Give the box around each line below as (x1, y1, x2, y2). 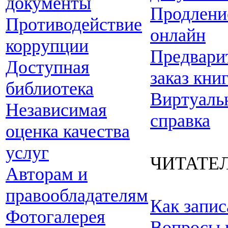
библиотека (6, 78, 94, 99)
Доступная (6, 57, 90, 77)
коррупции (6, 36, 89, 56)
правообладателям (6, 185, 148, 206)
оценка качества (6, 121, 130, 141)
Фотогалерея (6, 207, 105, 227)
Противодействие (6, 14, 142, 35)
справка (150, 110, 210, 131)
